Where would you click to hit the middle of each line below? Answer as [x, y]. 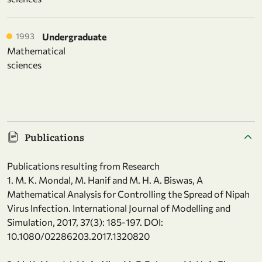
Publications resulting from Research [83, 166]
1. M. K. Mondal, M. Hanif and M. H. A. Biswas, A [105, 180]
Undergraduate [74, 36]
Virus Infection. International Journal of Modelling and [119, 208]
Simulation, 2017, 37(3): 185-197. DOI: [85, 222]
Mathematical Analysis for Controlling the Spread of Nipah [128, 194]
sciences [24, 64]
